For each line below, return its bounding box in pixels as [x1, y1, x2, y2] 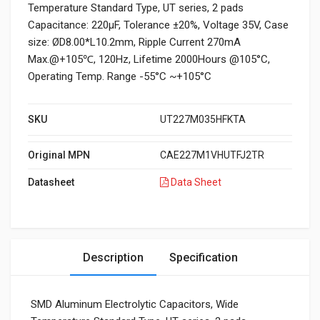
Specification [169, 251, 238, 265]
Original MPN [28, 149, 90, 161]
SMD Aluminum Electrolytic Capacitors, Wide [31, 298, 239, 311]
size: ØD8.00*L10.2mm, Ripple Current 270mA [28, 36, 241, 49]
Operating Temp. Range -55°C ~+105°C [28, 70, 211, 84]
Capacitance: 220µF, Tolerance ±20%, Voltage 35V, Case [28, 19, 289, 32]
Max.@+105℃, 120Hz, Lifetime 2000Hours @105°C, [28, 53, 270, 66]
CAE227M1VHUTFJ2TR [160, 149, 264, 161]
